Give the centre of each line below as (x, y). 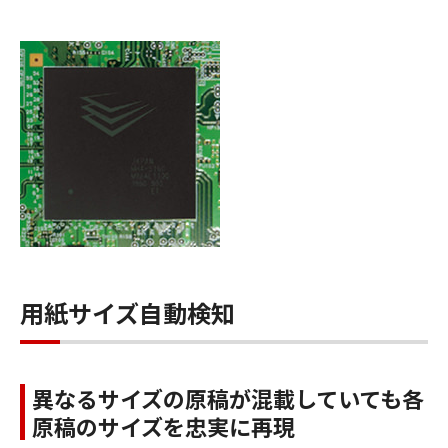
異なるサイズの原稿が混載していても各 (228, 397)
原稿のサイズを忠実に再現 (163, 425)
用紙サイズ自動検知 (127, 312)
